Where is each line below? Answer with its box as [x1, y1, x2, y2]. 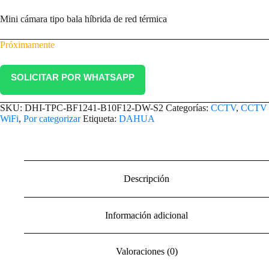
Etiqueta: [83, 113, 119, 124]
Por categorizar [23, 113, 80, 124]
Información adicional [105, 210, 188, 220]
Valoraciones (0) [115, 246, 178, 257]
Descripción [124, 173, 169, 184]
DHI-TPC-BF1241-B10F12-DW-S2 [25, 103, 163, 113]
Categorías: [166, 103, 211, 113]
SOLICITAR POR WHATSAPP [11, 72, 134, 83]
